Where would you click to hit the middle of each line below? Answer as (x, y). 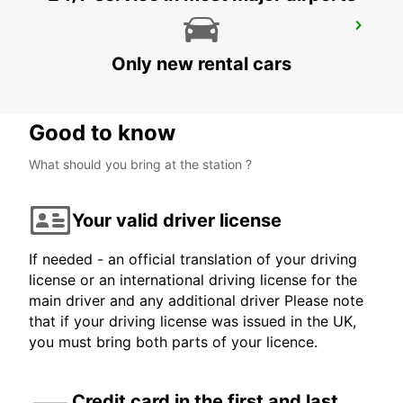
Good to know (102, 133)
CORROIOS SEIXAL (102, 31)
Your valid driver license (177, 220)
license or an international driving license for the (193, 280)
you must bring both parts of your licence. (173, 342)
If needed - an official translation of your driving (193, 260)
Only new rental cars (201, 64)
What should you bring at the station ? (140, 165)
